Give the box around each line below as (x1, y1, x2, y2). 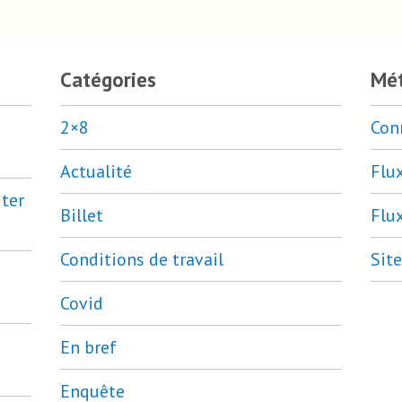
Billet (60, 204, 103, 228)
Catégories (60, 66, 156, 93)
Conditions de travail (60, 248, 223, 272)
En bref (60, 336, 117, 360)
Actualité (60, 160, 132, 184)
